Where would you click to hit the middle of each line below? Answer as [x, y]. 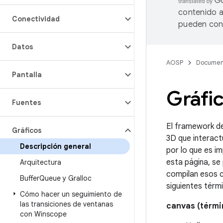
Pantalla [27, 75]
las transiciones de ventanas [66, 204]
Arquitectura [41, 162]
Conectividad [36, 19]
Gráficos [27, 130]
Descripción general [56, 146]
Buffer [30, 178]
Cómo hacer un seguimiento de [71, 194]
